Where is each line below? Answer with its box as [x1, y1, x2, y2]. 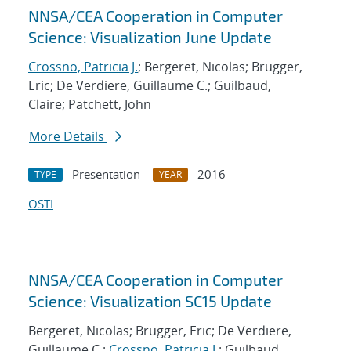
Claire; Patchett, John [28, 96, 151, 114]
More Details [29, 128, 107, 146]
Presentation [72, 166, 140, 183]
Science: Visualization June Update [28, 27, 272, 47]
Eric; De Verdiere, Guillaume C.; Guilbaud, [28, 77, 271, 95]
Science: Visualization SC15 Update [28, 291, 272, 311]
